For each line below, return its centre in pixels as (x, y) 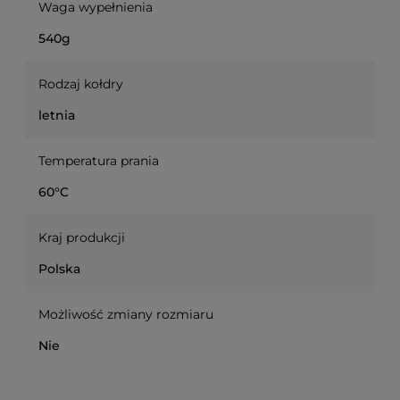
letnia (57, 116)
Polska (59, 269)
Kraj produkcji (82, 238)
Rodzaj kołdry (81, 84)
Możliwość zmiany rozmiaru (126, 315)
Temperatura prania (99, 161)
